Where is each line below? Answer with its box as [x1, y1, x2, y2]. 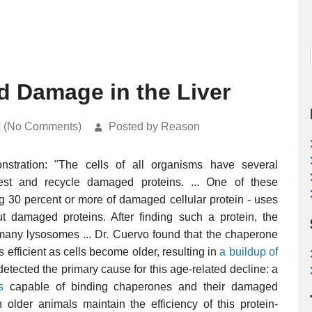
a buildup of [219, 246, 279, 258]
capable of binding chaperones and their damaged [3, 281, 279, 292]
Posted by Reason [109, 120, 200, 132]
